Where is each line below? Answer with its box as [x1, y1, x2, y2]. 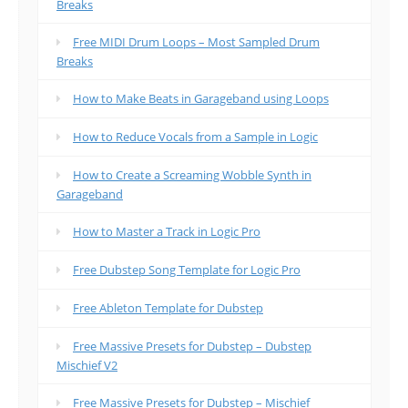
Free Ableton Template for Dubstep [73, 300, 263, 316]
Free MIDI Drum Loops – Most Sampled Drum [73, 34, 320, 50]
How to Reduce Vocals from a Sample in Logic [73, 128, 318, 145]
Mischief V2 [56, 357, 117, 373]
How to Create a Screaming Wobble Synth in [73, 167, 311, 183]
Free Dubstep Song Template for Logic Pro [73, 261, 301, 278]
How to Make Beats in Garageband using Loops [73, 90, 329, 107]
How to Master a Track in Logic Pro [73, 223, 260, 240]
